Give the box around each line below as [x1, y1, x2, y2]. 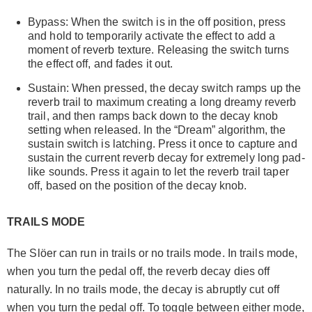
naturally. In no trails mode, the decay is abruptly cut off [7, 283, 279, 295]
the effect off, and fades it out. [28, 57, 173, 70]
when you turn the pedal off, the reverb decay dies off [7, 265, 270, 277]
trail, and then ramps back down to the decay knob [28, 109, 278, 122]
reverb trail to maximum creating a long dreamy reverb [28, 95, 297, 108]
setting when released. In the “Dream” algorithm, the [28, 123, 286, 136]
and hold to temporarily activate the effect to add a [28, 29, 276, 42]
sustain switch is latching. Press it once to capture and [28, 137, 297, 150]
